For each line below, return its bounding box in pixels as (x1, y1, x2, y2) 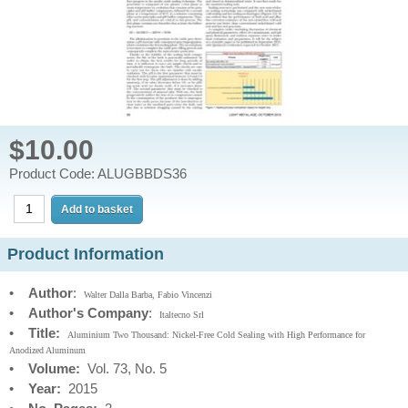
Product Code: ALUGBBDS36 (9, 166, 187, 181)
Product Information (7, 245, 164, 263)
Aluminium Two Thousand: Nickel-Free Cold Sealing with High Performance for (67, 330, 365, 340)
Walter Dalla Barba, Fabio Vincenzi (84, 290, 212, 300)
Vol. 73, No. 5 (80, 361, 167, 376)
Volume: (28, 361, 80, 376)
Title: (28, 325, 67, 341)
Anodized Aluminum (9, 345, 86, 355)
